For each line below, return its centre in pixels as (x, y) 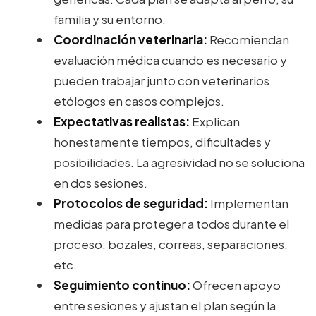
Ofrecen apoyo (236, 285)
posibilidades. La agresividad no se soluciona (179, 162)
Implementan (248, 203)
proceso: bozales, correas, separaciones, (171, 244)
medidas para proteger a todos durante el (171, 223)
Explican (215, 121)
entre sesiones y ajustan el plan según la (165, 305)
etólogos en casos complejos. (139, 101)
